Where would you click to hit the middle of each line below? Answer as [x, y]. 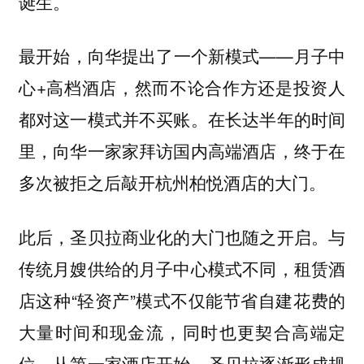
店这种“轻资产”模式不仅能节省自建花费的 [182, 299]
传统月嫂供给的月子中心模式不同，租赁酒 [182, 268]
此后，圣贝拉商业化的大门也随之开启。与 [182, 236]
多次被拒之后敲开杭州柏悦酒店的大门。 [172, 182]
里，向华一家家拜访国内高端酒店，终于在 [182, 151]
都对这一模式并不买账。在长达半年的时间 [182, 119]
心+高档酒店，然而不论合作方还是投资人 [182, 87]
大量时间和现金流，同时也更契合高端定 [182, 331]
